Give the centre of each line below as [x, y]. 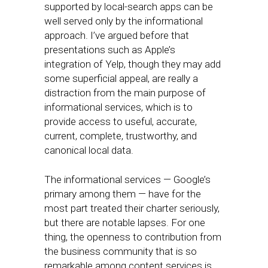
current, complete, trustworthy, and [121, 136]
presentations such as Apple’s [110, 50]
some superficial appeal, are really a [121, 78]
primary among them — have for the [123, 194]
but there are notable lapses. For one [125, 223]
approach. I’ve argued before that [117, 35]
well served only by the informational [124, 21]
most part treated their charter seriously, [132, 208]
